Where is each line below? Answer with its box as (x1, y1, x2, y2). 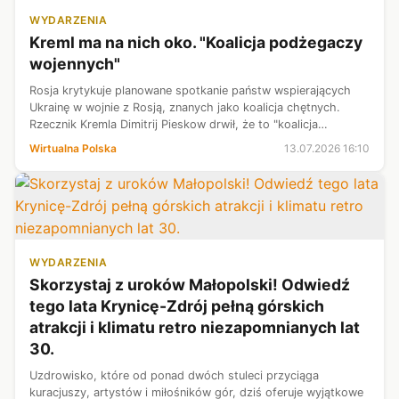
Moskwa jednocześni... (29, 151, 151, 166)
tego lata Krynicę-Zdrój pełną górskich (29, 297, 324, 316)
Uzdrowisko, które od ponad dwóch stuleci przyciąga (29, 369, 319, 383)
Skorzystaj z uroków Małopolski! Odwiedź (29, 275, 350, 295)
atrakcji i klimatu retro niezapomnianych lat (29, 318, 360, 338)
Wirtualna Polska (29, 142, 117, 156)
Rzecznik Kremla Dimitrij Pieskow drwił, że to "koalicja (29, 118, 318, 132)
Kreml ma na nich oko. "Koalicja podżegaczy (29, 33, 362, 53)
